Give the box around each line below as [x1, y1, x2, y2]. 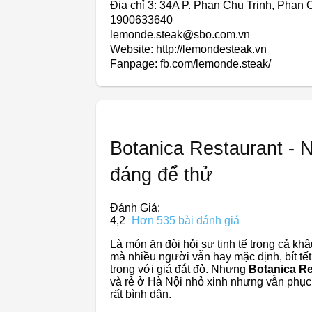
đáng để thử [110, 164, 212, 185]
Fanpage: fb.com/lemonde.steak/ [110, 57, 271, 70]
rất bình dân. [110, 288, 171, 300]
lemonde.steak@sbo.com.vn [110, 28, 250, 40]
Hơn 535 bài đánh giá [132, 214, 240, 226]
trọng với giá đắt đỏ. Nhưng [110, 263, 249, 275]
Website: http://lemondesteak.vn [110, 42, 267, 55]
